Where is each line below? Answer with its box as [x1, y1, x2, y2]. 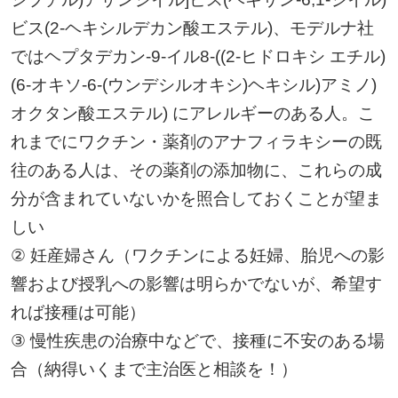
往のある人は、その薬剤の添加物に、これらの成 [10, 160, 382, 179]
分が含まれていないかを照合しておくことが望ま [10, 188, 382, 208]
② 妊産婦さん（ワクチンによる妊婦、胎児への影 [10, 245, 385, 265]
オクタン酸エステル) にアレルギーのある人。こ [10, 103, 375, 123]
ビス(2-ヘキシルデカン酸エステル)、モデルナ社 [10, 18, 374, 37]
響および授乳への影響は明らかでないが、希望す [10, 274, 382, 293]
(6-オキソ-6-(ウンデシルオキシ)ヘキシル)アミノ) [10, 75, 377, 94]
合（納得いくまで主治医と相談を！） [10, 359, 298, 378]
